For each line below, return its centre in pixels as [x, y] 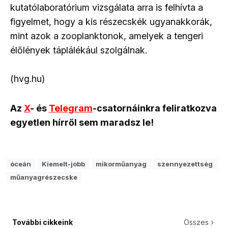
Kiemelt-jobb [64, 164]
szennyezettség [185, 164]
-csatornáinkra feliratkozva [155, 108]
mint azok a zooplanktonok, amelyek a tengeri [107, 36]
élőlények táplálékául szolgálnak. [79, 50]
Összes [196, 222]
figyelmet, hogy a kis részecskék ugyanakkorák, [111, 21]
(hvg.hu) [27, 78]
